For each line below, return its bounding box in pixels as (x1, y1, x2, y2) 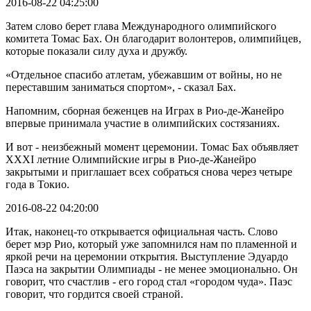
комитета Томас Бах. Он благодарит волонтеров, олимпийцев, (6, 32, 301, 44)
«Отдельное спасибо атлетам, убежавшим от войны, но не (6, 68, 282, 81)
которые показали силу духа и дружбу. (6, 44, 187, 57)
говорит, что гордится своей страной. (6, 287, 183, 300)
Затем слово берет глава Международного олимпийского (6, 19, 276, 32)
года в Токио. (6, 178, 69, 190)
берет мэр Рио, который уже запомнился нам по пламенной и (6, 237, 297, 250)
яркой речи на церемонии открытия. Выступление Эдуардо (6, 250, 288, 262)
